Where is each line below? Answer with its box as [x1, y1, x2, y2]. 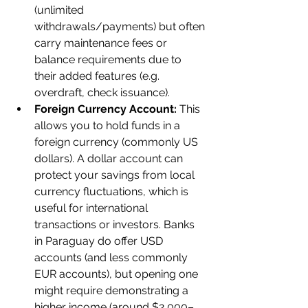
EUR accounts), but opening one [34, 267, 201, 280]
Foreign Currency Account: [34, 102, 177, 115]
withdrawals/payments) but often [34, 20, 208, 33]
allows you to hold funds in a [34, 119, 183, 132]
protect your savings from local [34, 168, 197, 181]
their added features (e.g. [34, 69, 162, 82]
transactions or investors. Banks [34, 218, 197, 231]
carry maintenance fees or [34, 36, 170, 49]
